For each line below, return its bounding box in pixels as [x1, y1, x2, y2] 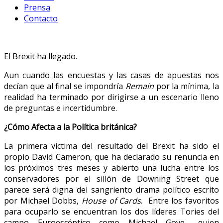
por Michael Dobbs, [4, 195, 82, 206]
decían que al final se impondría [4, 80, 125, 92]
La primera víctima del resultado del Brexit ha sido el [4, 140, 219, 151]
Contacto [24, 12, 58, 24]
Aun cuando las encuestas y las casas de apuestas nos [4, 69, 219, 81]
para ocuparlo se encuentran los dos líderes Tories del [4, 206, 219, 217]
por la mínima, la [153, 80, 220, 92]
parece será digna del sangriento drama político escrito [4, 184, 219, 195]
